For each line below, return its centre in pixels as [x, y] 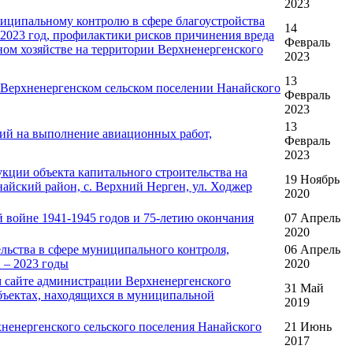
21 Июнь [308, 327]
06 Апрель [312, 250]
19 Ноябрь [312, 180]
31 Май [304, 288]
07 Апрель [312, 218]
